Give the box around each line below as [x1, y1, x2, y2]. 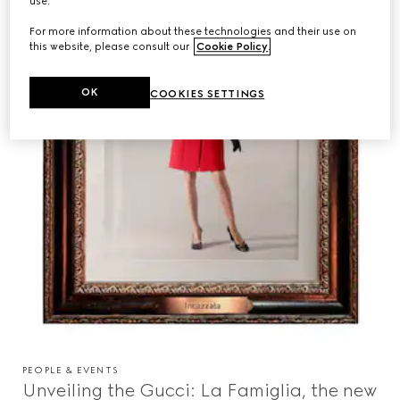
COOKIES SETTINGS [150, 87, 265, 101]
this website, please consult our [29, 40, 193, 54]
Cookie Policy [196, 40, 269, 54]
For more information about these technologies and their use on [29, 25, 357, 38]
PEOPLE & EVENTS [22, 363, 118, 376]
